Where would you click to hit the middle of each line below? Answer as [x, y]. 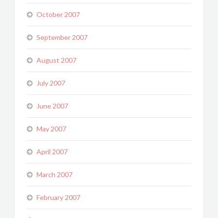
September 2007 [62, 37]
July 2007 [51, 83]
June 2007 [52, 106]
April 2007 [52, 152]
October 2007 [58, 14]
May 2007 [51, 129]
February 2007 [58, 197]
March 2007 [54, 174]
